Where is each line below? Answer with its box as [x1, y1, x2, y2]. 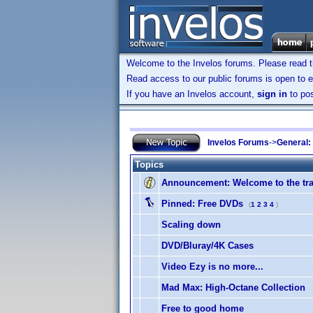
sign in [257, 89, 287, 99]
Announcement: [161, 177, 230, 188]
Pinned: [161, 198, 195, 209]
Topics [135, 159, 163, 170]
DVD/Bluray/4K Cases [161, 240, 254, 251]
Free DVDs [195, 198, 243, 209]
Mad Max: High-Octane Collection [161, 282, 305, 293]
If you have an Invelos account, [126, 89, 257, 99]
